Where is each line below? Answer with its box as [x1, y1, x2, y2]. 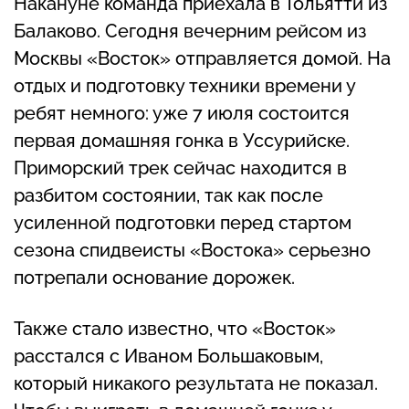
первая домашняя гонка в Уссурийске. [14, 129, 350, 152]
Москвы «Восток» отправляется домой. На [14, 47, 391, 69]
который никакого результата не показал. [14, 372, 378, 394]
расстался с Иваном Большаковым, [14, 344, 323, 367]
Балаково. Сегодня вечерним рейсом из [14, 19, 366, 42]
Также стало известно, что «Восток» [14, 317, 336, 340]
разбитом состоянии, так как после [14, 184, 323, 206]
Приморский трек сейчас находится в [14, 156, 347, 179]
